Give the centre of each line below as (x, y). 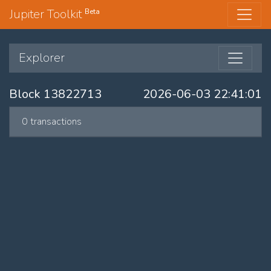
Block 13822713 (55, 94)
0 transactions (52, 122)
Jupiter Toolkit (47, 14)
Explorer (42, 58)
